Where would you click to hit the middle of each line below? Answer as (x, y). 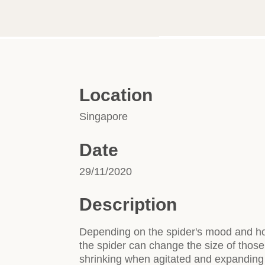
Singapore (104, 117)
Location (116, 95)
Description (128, 205)
